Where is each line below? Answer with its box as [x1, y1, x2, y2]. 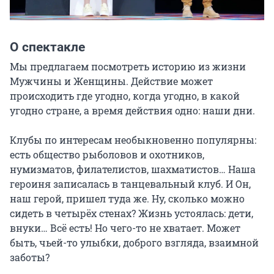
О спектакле [10, 40, 85, 55]
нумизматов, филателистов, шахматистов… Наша [10, 163, 256, 176]
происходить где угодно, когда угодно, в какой [10, 89, 240, 103]
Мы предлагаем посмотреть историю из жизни [10, 60, 246, 73]
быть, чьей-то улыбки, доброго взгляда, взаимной [10, 236, 259, 250]
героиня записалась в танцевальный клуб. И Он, [10, 177, 251, 191]
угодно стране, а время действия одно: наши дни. [10, 104, 255, 117]
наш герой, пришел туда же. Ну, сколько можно [10, 192, 245, 206]
